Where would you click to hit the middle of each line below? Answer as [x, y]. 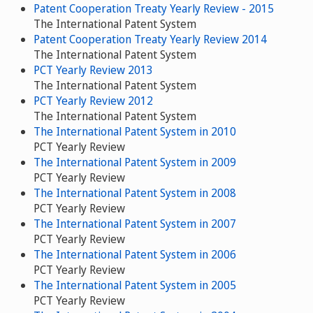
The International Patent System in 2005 [135, 285]
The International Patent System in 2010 [135, 132]
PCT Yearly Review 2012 [93, 101]
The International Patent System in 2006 [135, 255]
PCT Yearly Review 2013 [93, 70]
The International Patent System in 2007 [135, 224]
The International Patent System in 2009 [135, 162]
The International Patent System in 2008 [135, 193]
